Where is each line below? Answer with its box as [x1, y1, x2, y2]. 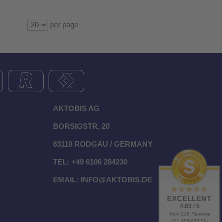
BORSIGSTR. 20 [53, 122, 110, 130]
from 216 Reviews [169, 211, 210, 217]
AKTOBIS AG [53, 105, 100, 112]
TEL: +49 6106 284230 [53, 158, 127, 166]
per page [48, 21, 78, 29]
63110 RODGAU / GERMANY [53, 140, 153, 148]
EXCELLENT [166, 194, 211, 203]
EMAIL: [53, 176, 81, 184]
